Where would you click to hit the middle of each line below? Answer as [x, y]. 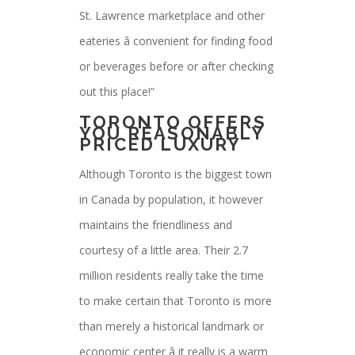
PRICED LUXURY [160, 144]
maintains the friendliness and [156, 225]
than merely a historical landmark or [172, 326]
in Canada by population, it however [171, 199]
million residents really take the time [172, 275]
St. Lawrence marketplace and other [172, 15]
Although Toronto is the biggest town [176, 174]
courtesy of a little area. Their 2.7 [164, 250]
